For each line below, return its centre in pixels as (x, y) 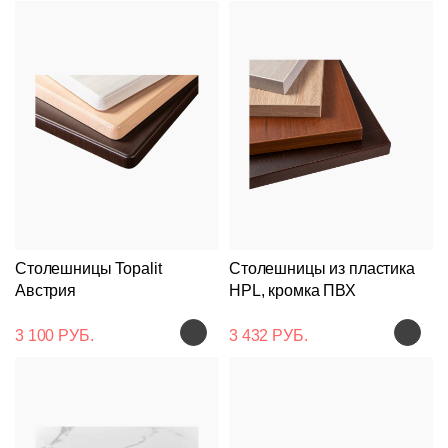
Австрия (46, 290)
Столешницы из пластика (322, 268)
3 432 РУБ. (268, 335)
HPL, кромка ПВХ (292, 290)
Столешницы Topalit (88, 268)
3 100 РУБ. (54, 335)
